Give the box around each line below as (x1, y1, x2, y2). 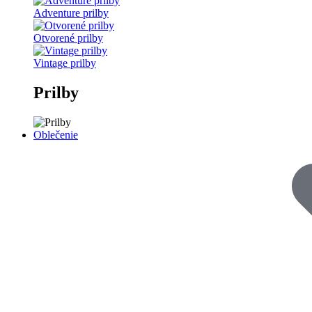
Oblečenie (33, 128, 78, 141)
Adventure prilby (33, 7, 109, 19)
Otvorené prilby (33, 32, 103, 44)
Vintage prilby (33, 57, 96, 69)
